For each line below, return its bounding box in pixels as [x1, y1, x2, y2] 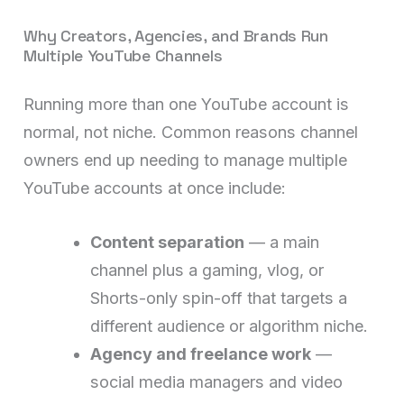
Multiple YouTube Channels [23, 44, 223, 66]
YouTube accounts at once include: [23, 178, 287, 197]
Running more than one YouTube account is [23, 94, 350, 114]
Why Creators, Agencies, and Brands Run [23, 24, 328, 46]
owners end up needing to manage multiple [23, 150, 348, 170]
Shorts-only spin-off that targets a [90, 288, 348, 308]
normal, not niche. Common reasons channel [23, 122, 359, 142]
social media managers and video [90, 372, 344, 391]
